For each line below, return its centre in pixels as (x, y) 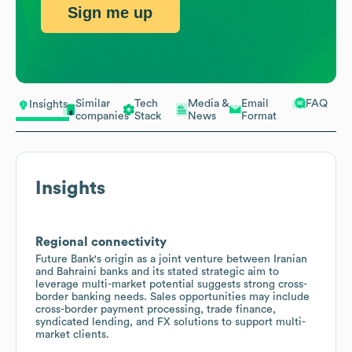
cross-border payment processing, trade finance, (156, 309)
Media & (209, 103)
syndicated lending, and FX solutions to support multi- (170, 322)
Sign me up (110, 13)
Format (259, 116)
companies (102, 116)
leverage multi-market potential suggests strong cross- (171, 284)
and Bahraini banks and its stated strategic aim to (157, 271)
